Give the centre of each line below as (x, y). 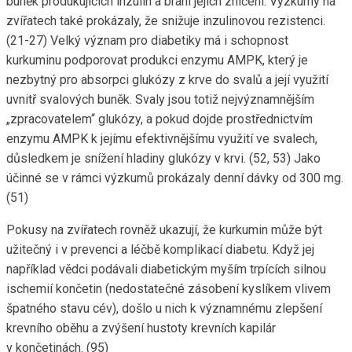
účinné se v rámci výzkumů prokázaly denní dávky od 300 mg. (175, 178)
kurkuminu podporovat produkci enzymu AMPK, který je (157, 60)
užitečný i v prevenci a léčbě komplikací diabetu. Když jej (160, 250)
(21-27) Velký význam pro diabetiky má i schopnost (147, 41)
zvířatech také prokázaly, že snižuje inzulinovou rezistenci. (166, 21)
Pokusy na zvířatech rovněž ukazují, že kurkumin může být (164, 230)
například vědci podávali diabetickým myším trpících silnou (166, 269)
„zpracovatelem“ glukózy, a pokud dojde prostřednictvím (159, 119)
